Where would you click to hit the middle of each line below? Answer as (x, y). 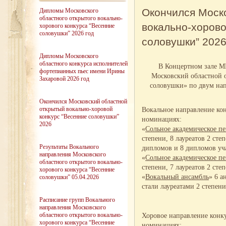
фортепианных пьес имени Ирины (82, 71)
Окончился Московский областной (83, 101)
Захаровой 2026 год (64, 79)
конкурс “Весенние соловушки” (79, 117)
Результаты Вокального (69, 147)
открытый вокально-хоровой (76, 109)
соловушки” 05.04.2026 (69, 177)
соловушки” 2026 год (67, 33)
